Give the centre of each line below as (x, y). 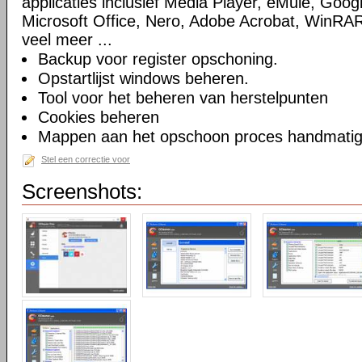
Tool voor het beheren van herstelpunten (183, 98)
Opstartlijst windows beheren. (143, 78)
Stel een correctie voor (86, 159)
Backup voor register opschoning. (158, 59)
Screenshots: (82, 192)
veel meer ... (67, 40)
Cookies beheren (99, 117)
